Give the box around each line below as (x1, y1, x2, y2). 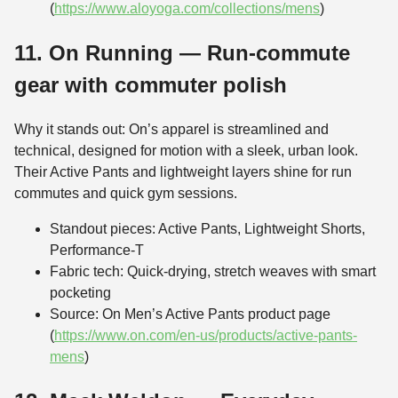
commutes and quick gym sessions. (14, 186, 237, 202)
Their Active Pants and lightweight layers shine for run (14, 164, 352, 180)
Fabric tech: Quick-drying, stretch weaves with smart (50, 264, 376, 280)
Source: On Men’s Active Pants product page (50, 306, 330, 322)
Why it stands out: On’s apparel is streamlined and (14, 122, 329, 138)
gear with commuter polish (14, 73, 287, 98)
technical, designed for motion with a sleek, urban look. (14, 143, 358, 159)
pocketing (50, 285, 111, 301)
